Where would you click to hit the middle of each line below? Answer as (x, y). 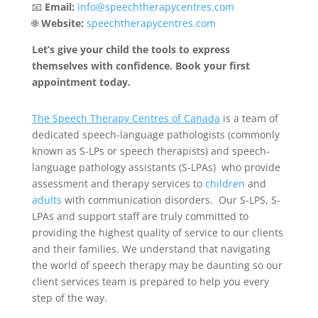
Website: (62, 23)
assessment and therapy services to (118, 183)
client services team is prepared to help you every (150, 281)
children (225, 183)
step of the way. (69, 297)
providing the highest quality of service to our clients (157, 232)
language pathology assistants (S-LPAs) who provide (156, 167)
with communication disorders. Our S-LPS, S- (171, 199)
